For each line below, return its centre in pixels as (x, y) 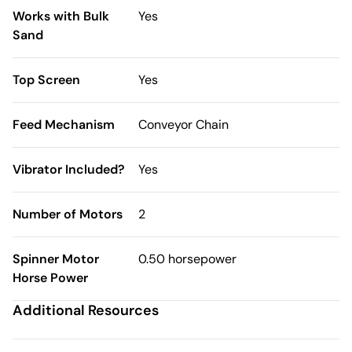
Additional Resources (86, 310)
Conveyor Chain (183, 125)
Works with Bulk (61, 16)
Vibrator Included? (69, 169)
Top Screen (46, 80)
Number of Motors (68, 214)
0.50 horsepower (187, 259)
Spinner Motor (56, 259)
